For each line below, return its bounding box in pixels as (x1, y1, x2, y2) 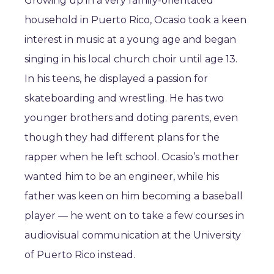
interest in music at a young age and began (24, 34, 236, 45)
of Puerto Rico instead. (24, 249, 135, 261)
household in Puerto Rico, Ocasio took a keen (24, 14, 246, 26)
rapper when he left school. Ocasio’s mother (24, 151, 239, 163)
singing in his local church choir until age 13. (24, 53, 237, 65)
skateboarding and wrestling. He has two (24, 92, 224, 104)
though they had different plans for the (24, 131, 220, 143)
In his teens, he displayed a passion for (24, 73, 208, 84)
